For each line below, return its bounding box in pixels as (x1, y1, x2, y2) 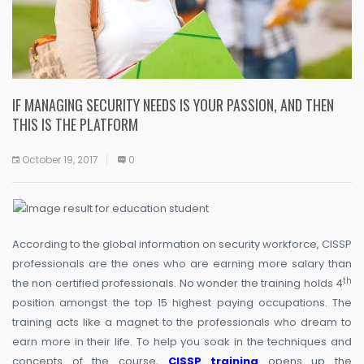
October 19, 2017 (22, 152, 98, 167)
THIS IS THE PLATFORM (12, 113, 138, 135)
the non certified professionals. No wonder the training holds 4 (12, 275, 343, 292)
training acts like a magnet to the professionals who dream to (12, 314, 352, 331)
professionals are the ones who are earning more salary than (12, 256, 352, 272)
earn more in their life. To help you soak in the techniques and (12, 334, 352, 350)
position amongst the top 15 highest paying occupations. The (12, 295, 352, 311)
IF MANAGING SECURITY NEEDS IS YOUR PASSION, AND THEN (12, 93, 334, 115)
